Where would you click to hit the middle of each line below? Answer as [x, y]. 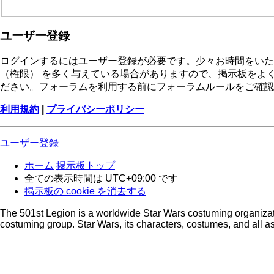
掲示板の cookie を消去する [85, 191]
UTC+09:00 [131, 179]
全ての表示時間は [65, 179]
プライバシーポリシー [95, 109]
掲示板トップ [86, 166]
